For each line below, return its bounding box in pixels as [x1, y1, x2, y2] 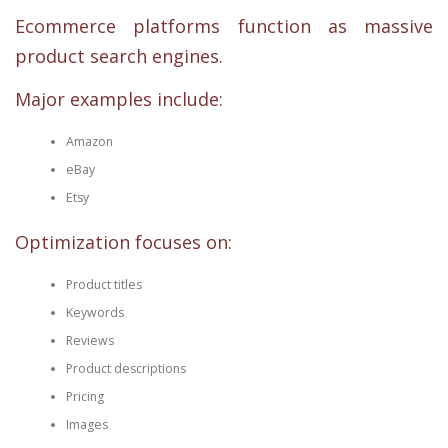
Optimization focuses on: [15, 229, 232, 254]
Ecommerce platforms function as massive [15, 13, 433, 38]
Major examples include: [15, 86, 223, 111]
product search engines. [15, 43, 223, 68]
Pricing [65, 387, 104, 405]
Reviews [65, 331, 114, 349]
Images [65, 415, 108, 433]
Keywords [65, 303, 124, 321]
